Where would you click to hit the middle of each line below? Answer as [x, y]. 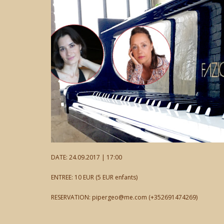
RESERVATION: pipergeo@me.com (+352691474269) [124, 197]
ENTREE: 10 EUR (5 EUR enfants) [94, 177]
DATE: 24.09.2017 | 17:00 [86, 157]
